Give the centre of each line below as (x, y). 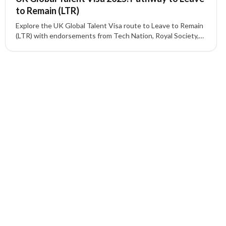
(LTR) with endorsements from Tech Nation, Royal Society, (107, 36)
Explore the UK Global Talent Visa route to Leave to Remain (109, 25)
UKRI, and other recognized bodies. (71, 46)
